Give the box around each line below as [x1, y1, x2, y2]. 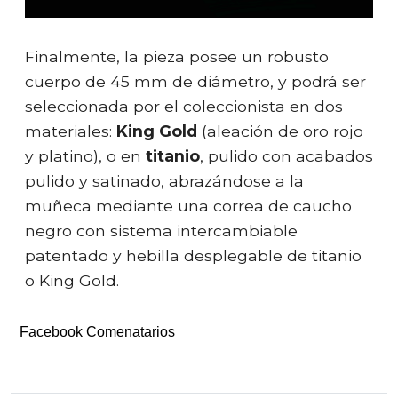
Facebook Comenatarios [20, 323, 175, 339]
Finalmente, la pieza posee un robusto [25, 46, 329, 66]
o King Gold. [25, 270, 119, 290]
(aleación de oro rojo [197, 121, 363, 140]
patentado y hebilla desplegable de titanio [25, 245, 362, 265]
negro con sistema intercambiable [25, 220, 298, 240]
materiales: [25, 121, 116, 140]
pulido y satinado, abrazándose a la [25, 171, 304, 190]
